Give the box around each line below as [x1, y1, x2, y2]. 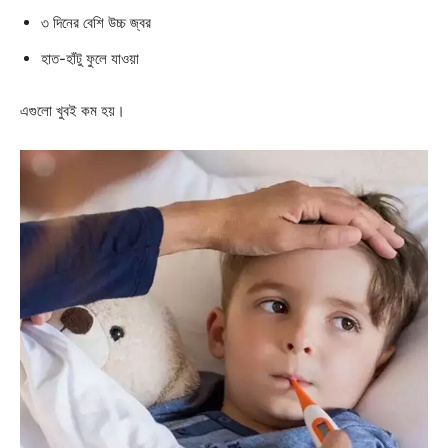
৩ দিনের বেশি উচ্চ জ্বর [41, 13, 151, 33]
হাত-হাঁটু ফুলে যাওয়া [41, 49, 139, 69]
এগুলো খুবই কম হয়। [20, 101, 125, 121]
